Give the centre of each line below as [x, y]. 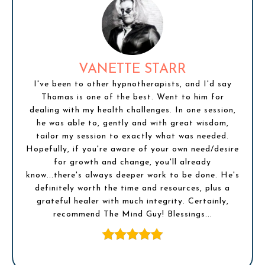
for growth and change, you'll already [132, 163]
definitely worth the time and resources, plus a [132, 189]
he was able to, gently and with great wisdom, [132, 124]
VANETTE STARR [132, 70]
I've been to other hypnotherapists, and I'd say [132, 85]
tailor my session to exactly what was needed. [132, 137]
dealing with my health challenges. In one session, [132, 111]
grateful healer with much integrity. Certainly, [132, 202]
